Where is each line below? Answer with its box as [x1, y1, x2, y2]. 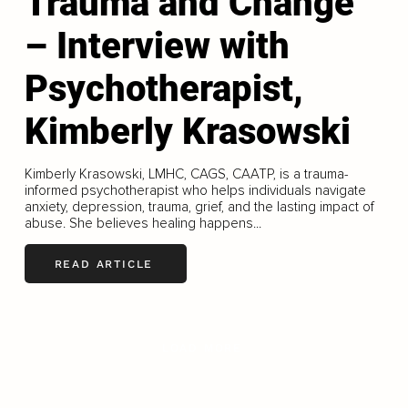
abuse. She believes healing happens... [24, 215, 261, 232]
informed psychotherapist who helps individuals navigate [24, 182, 366, 199]
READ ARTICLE [54, 257, 154, 270]
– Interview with [24, 25, 290, 68]
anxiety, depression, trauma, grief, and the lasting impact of [24, 199, 374, 216]
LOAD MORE [161, 342, 243, 355]
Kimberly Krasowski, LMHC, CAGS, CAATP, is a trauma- [24, 166, 349, 183]
